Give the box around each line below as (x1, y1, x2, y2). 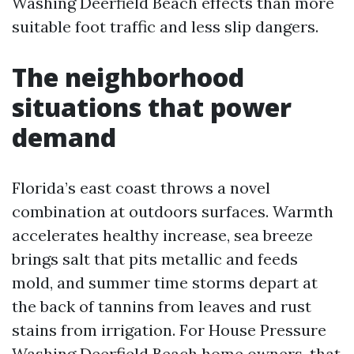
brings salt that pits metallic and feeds (12, 249, 298, 269)
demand (12, 120, 116, 154)
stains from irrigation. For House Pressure (12, 320, 326, 340)
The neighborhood (12, 60, 244, 94)
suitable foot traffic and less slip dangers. (12, 17, 318, 36)
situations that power (12, 90, 292, 124)
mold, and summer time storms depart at (12, 273, 318, 292)
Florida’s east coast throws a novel (12, 178, 270, 198)
